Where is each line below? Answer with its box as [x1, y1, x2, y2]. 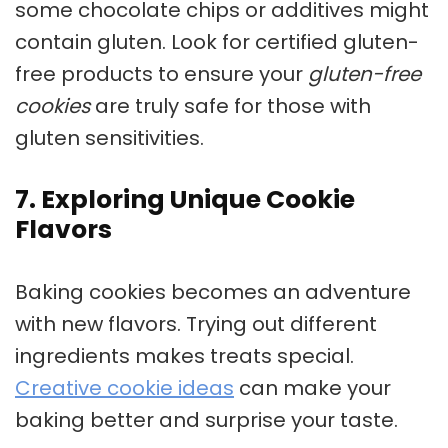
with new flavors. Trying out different [15, 310, 377, 339]
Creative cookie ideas [15, 374, 234, 403]
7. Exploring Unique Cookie [15, 182, 355, 218]
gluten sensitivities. [15, 124, 204, 153]
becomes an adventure [166, 278, 411, 307]
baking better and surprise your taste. [15, 406, 398, 435]
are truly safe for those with [90, 92, 371, 121]
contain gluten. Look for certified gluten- [15, 28, 419, 57]
